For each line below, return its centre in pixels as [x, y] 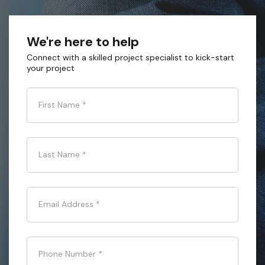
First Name [59, 105]
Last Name [59, 154]
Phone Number [67, 254]
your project [51, 68]
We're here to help [83, 42]
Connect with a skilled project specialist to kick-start [130, 57]
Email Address [66, 204]
